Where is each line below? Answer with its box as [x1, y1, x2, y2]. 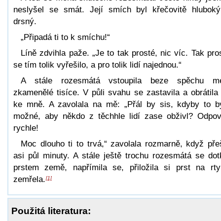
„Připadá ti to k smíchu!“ [21, 32, 110, 42]
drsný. [13, 16, 37, 26]
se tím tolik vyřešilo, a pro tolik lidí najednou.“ [13, 60, 182, 70]
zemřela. [13, 174, 45, 184]
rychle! [13, 123, 38, 133]
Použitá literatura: [11, 205, 91, 216]
